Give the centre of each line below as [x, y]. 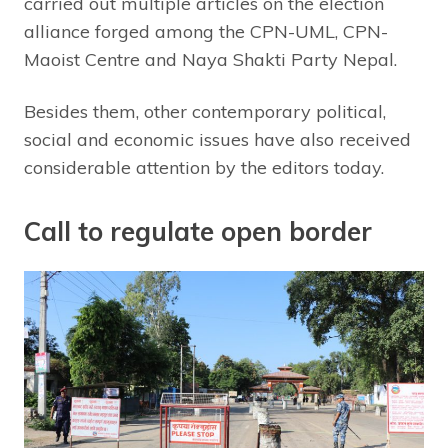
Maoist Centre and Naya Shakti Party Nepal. [210, 59]
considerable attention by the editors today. [204, 167]
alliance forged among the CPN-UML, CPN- [206, 31]
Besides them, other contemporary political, [205, 111]
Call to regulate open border [198, 231]
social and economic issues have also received [217, 139]
